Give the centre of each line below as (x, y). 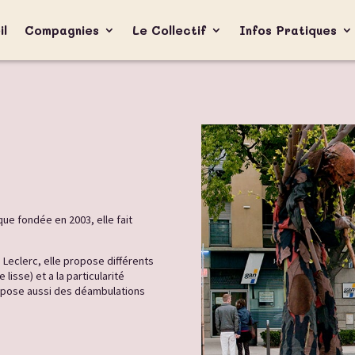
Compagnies (61, 30)
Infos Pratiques (288, 30)
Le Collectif (169, 30)
